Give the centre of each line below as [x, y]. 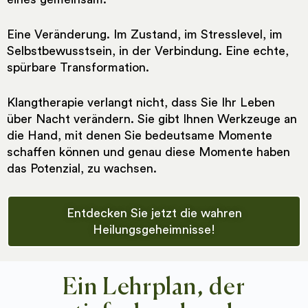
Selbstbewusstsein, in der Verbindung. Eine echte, [148, 51]
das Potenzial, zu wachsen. [82, 168]
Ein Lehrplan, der [154, 287]
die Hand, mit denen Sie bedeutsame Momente [140, 135]
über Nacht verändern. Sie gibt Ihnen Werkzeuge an [152, 119]
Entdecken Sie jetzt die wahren [154, 213]
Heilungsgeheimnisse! [154, 229]
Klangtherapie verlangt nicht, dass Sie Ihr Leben [141, 102]
